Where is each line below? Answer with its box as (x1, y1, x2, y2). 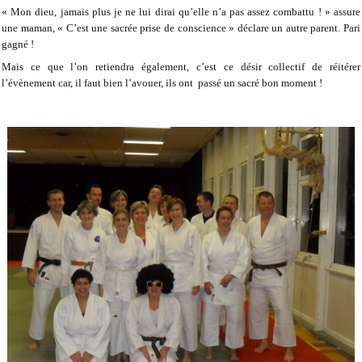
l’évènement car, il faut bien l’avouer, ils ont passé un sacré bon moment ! (2, 76, 322, 89)
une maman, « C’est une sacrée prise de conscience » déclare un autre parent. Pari (2, 21, 360, 34)
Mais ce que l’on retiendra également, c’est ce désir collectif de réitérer (2, 60, 360, 73)
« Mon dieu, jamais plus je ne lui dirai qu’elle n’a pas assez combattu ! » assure (2, 5, 360, 18)
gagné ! (2, 37, 34, 50)
